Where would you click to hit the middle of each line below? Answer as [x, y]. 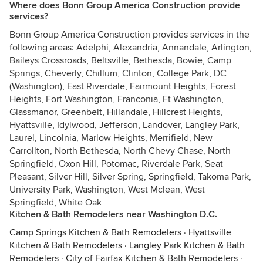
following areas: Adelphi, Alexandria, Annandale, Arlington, [131, 48]
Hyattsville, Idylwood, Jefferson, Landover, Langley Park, [124, 125]
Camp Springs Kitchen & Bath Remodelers [95, 232]
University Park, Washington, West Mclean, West [107, 190]
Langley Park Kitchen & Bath [187, 245]
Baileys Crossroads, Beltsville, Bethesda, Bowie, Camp [120, 60]
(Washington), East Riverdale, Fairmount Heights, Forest [123, 86]
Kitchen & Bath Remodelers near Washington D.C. [113, 214]
